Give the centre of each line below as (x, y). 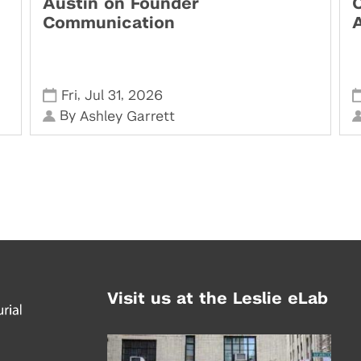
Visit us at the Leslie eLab (218, 299)
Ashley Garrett (127, 116)
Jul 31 (102, 95)
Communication (109, 23)
